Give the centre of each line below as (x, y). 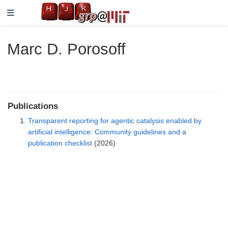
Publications (33, 106)
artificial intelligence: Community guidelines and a (107, 132)
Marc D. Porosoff (66, 49)
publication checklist (60, 143)
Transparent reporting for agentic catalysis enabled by (115, 121)
